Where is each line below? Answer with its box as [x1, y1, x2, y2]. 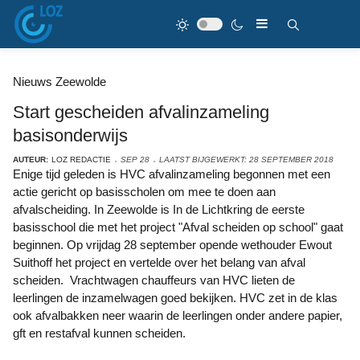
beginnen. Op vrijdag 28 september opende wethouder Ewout [13, 238, 332, 252]
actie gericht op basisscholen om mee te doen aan [13, 185, 276, 198]
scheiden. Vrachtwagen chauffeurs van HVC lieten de [13, 273, 295, 287]
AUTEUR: [13, 155, 48, 164]
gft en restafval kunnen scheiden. [13, 326, 189, 340]
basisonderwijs [13, 125, 128, 145]
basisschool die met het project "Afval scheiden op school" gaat [13, 220, 343, 234]
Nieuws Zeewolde [13, 75, 106, 88]
